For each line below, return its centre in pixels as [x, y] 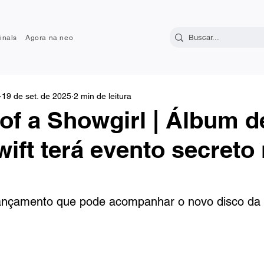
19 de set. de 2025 [36, 96]
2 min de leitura [102, 96]
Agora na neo [49, 37]
